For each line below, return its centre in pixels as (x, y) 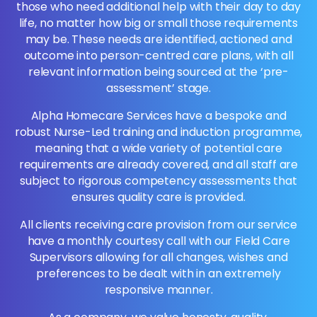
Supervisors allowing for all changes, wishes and (158, 258)
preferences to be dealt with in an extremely (158, 274)
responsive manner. (158, 290)
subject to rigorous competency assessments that (158, 181)
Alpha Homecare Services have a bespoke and (158, 116)
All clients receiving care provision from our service (158, 225)
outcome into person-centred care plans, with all (158, 56)
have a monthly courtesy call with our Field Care (158, 241)
